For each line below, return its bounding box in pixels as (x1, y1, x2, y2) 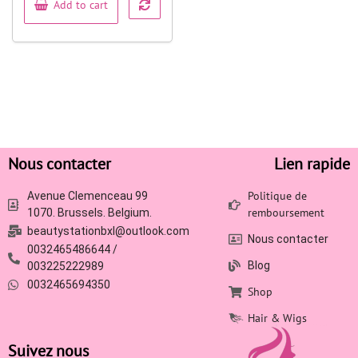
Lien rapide (274, 153, 350, 174)
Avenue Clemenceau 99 (26, 189, 148, 202)
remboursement (247, 205, 324, 220)
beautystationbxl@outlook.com (26, 225, 189, 237)
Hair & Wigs (247, 311, 307, 325)
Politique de (247, 189, 307, 203)
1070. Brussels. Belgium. (26, 206, 152, 219)
